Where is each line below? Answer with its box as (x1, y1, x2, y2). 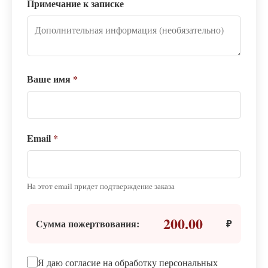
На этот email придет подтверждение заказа (27, 181, 175, 191)
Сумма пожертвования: (36, 217, 139, 230)
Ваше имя (27, 72, 73, 86)
